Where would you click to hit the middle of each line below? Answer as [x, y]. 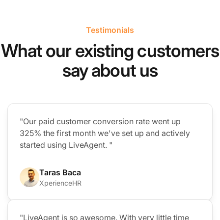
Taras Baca [60, 172]
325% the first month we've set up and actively [105, 133]
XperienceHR [60, 183]
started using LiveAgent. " [66, 145]
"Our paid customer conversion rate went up [100, 121]
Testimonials [110, 30]
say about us [110, 70]
